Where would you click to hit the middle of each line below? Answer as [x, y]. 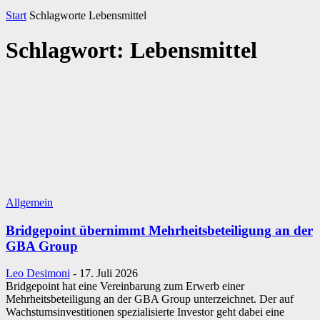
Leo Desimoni [38, 274]
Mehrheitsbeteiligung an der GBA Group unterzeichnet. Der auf [150, 299]
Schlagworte [57, 15]
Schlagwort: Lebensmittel [131, 50]
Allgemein [29, 202]
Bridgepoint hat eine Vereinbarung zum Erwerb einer [125, 286]
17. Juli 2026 [109, 274]
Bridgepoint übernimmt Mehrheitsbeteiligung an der [159, 230]
